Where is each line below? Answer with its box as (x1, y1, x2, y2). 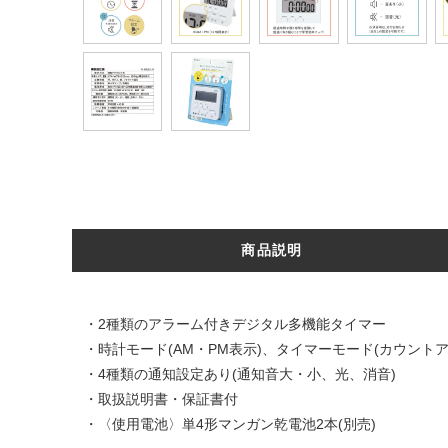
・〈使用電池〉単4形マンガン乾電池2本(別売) (84, 416, 376, 433)
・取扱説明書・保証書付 (84, 391, 238, 408)
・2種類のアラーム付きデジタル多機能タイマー (84, 316, 386, 333)
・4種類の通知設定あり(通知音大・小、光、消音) (84, 366, 396, 383)
